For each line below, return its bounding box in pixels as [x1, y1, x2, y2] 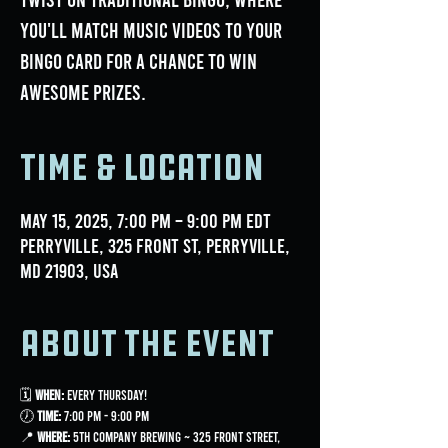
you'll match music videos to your [20, 17, 282, 42]
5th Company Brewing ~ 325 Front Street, [70, 428, 283, 445]
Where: [37, 428, 70, 445]
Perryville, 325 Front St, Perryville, [20, 233, 290, 257]
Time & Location [20, 143, 264, 192]
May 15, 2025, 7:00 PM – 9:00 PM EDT [20, 208, 271, 232]
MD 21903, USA [20, 258, 118, 282]
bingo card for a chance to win [20, 48, 257, 73]
